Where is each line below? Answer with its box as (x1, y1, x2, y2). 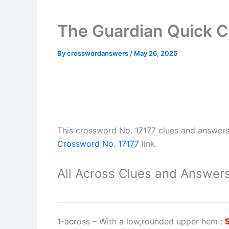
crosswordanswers (67, 49, 130, 57)
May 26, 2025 (134, 49, 177, 57)
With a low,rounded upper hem (99, 216, 218, 226)
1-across (57, 216, 90, 226)
